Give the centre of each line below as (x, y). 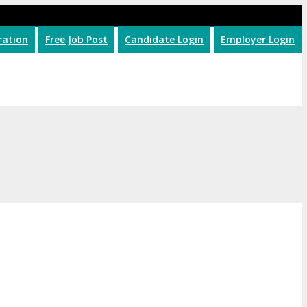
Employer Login (258, 39)
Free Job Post (76, 39)
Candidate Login (164, 39)
